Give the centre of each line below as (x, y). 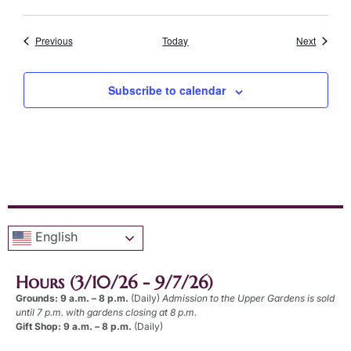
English (54, 237)
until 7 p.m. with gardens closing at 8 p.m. (106, 313)
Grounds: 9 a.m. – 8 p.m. (73, 299)
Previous (54, 41)
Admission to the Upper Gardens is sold (248, 299)
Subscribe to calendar (167, 90)
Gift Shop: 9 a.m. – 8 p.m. (75, 327)
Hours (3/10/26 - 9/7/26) (114, 283)
